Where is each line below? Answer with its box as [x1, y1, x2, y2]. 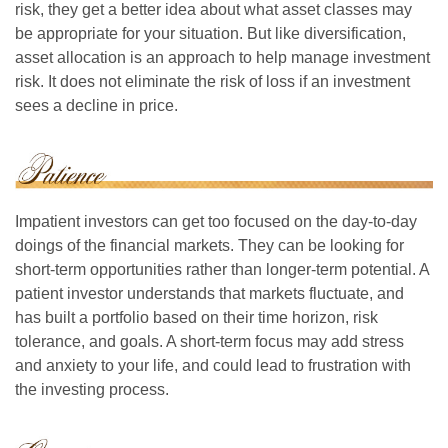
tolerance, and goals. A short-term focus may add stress [15, 332, 404, 350]
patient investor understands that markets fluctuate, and [15, 284, 404, 302]
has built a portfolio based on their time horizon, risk [15, 308, 378, 326]
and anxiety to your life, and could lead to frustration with [15, 356, 411, 374]
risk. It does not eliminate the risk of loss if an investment [15, 73, 410, 91]
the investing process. [15, 380, 169, 398]
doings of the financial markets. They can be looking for [15, 236, 404, 254]
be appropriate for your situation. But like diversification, [15, 25, 406, 43]
